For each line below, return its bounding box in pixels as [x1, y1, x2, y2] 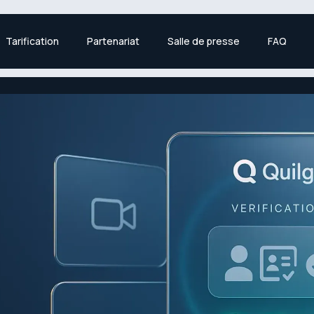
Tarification [5, 34, 59, 48]
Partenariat [86, 34, 139, 48]
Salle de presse [167, 34, 240, 48]
